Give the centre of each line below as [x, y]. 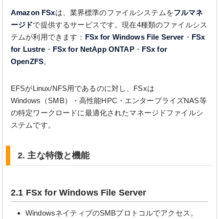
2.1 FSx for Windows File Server [79, 193]
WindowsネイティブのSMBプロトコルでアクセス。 [112, 213]
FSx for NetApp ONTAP [93, 49]
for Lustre [28, 49]
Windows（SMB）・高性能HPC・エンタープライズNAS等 [109, 100]
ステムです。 [33, 125]
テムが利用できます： [48, 37]
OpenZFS [27, 61]
